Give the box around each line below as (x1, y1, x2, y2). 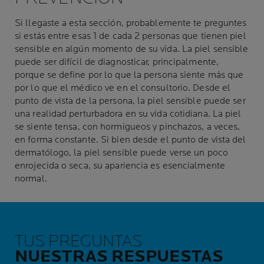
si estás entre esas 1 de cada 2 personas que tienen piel (15, 31, 246, 42)
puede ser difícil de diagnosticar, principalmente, (15, 57, 219, 68)
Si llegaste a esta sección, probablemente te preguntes (15, 18, 247, 29)
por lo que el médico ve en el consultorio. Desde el (15, 82, 231, 94)
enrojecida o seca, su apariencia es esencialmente (15, 160, 225, 171)
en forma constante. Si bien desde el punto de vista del (15, 134, 246, 146)
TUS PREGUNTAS (15, 232, 143, 251)
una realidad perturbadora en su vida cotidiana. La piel (15, 108, 242, 120)
